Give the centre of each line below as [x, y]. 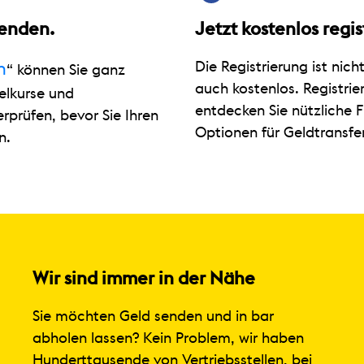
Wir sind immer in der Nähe [143, 278]
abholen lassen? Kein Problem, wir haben [168, 338]
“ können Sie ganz [66, 69]
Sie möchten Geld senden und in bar [153, 316]
